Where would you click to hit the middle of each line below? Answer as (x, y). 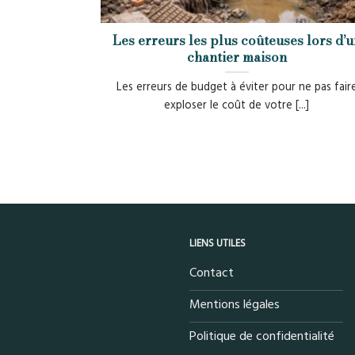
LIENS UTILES (218, 243)
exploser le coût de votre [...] (237, 106)
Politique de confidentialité (262, 336)
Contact (212, 272)
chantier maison (237, 57)
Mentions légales (235, 304)
